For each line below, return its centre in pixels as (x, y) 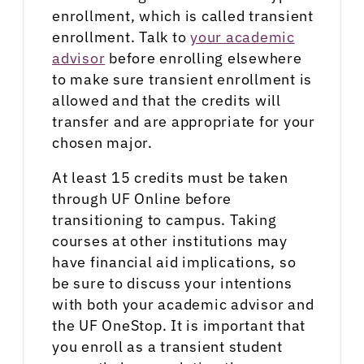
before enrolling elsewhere (204, 58)
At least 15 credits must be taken (170, 178)
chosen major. (102, 142)
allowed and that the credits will (167, 100)
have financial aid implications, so (174, 262)
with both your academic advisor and (183, 305)
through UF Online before (142, 199)
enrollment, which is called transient (183, 15)
